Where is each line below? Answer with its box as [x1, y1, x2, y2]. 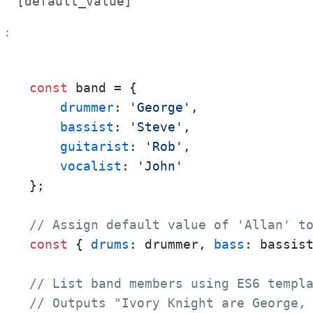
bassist [60, 119, 114, 134]
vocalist [60, 158, 122, 173]
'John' [137, 158, 183, 173]
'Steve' [129, 119, 183, 134]
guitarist [60, 138, 129, 154]
